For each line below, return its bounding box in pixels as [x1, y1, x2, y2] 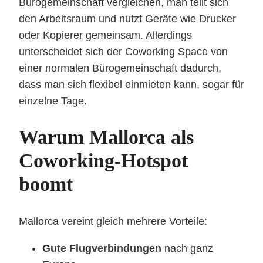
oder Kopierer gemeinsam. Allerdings [19, 29, 192, 42]
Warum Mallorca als [19, 126, 194, 149]
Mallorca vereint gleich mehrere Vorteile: [19, 215, 207, 227]
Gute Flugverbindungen [42, 242, 161, 254]
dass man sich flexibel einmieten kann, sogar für [19, 79, 244, 91]
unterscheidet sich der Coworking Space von [19, 46, 228, 58]
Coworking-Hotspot [19, 150, 188, 172]
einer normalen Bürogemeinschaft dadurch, [19, 62, 221, 75]
